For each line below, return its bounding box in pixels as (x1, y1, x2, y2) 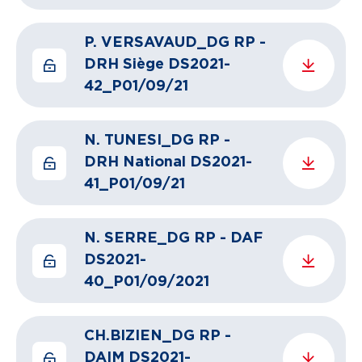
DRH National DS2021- (84, 155, 252, 170)
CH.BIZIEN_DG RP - (84, 329, 231, 343)
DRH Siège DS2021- (84, 57, 230, 72)
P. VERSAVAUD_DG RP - (84, 36, 266, 50)
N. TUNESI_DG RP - (84, 133, 230, 148)
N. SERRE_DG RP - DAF (84, 231, 263, 246)
